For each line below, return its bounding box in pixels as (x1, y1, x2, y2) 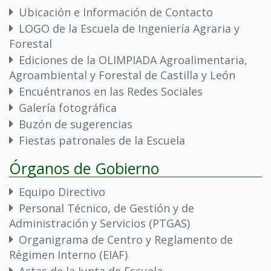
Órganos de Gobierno (9, 158, 159, 178)
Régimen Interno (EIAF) (9, 247, 128, 262)
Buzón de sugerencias (19, 117, 132, 131)
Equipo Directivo (19, 184, 105, 199)
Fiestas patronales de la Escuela (19, 133, 185, 148)
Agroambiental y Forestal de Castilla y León (9, 68, 235, 82)
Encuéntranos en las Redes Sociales (19, 84, 203, 99)
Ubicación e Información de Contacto (19, 5, 213, 19)
